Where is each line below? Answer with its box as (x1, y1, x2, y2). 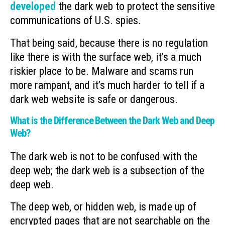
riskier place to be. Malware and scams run (10, 64, 193, 77)
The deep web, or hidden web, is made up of (10, 200, 196, 213)
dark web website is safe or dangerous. (10, 92, 178, 105)
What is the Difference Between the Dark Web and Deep (10, 114, 214, 127)
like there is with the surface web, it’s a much (10, 50, 201, 63)
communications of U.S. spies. (10, 14, 141, 27)
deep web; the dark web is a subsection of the (10, 164, 204, 177)
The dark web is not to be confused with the (10, 150, 197, 163)
